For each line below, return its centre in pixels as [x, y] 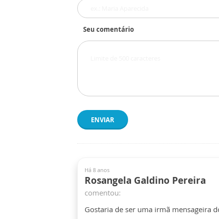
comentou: [103, 193]
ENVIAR [103, 120]
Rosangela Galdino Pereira [145, 180]
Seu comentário [109, 29]
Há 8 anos [97, 170]
